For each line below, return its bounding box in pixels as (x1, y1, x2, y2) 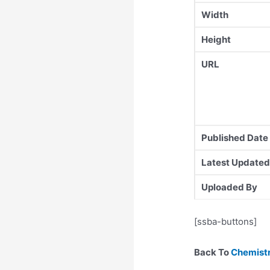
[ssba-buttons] (194, 215, 257, 227)
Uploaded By (201, 181, 258, 193)
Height (201, 34, 231, 46)
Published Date (201, 132, 269, 144)
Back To (194, 246, 231, 258)
